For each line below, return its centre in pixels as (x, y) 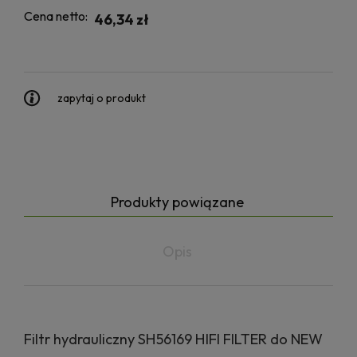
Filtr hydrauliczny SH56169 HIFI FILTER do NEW (173, 339)
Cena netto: (56, 16)
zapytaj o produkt (102, 98)
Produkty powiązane (177, 202)
